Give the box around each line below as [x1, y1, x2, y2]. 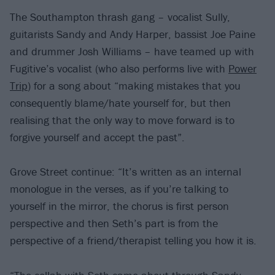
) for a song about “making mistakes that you [28, 78, 241, 93]
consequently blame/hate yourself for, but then [10, 95, 231, 110]
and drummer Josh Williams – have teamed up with [10, 44, 254, 58]
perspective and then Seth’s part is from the [10, 216, 218, 231]
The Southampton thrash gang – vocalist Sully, [10, 9, 230, 24]
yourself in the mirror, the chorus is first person [10, 199, 229, 214]
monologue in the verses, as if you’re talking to [10, 182, 228, 196]
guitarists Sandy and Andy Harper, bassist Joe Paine [10, 26, 255, 41]
